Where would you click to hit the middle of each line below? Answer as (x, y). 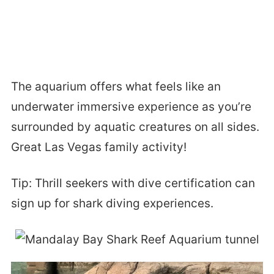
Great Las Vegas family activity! (98, 147)
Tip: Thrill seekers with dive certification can (133, 183)
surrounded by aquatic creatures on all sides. (135, 127)
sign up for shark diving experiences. (112, 203)
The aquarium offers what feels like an (116, 86)
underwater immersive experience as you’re (131, 106)
